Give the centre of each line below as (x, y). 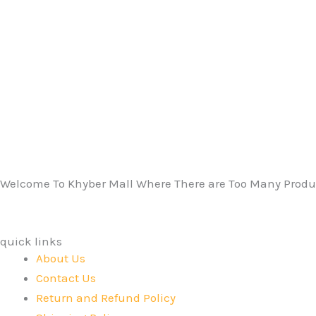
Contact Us (66, 278)
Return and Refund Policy (106, 298)
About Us (61, 258)
